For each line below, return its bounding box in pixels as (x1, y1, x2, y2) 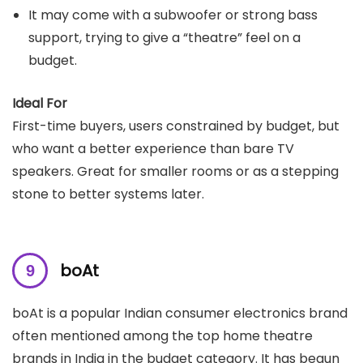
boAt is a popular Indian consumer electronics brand (12, 304, 348, 323)
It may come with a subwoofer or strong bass (28, 6, 318, 25)
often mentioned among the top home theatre (12, 327, 313, 346)
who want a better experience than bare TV (12, 139, 294, 159)
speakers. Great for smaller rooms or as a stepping (12, 162, 339, 181)
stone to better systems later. (12, 185, 204, 204)
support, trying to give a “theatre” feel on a (28, 28, 301, 48)
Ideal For (12, 94, 67, 113)
